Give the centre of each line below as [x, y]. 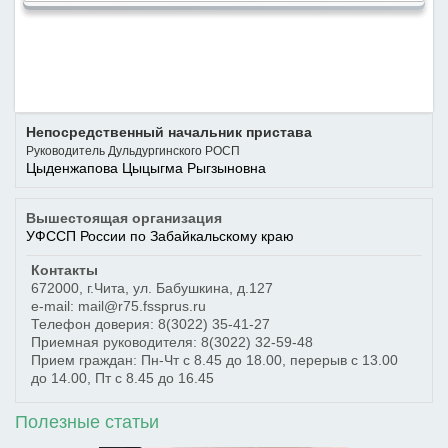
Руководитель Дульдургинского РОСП [133, 151]
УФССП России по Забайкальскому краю [160, 236]
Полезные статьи [87, 422]
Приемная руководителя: [116, 342]
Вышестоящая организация [124, 218]
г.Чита [106, 288]
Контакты [64, 270]
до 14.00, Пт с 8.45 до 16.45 [122, 378]
